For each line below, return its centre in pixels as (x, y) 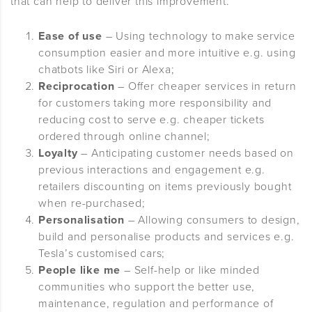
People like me (80, 271)
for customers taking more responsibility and (155, 103)
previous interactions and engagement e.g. (152, 170)
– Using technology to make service (198, 37)
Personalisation (81, 220)
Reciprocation (77, 87)
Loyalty (58, 154)
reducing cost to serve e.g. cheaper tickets (151, 120)
